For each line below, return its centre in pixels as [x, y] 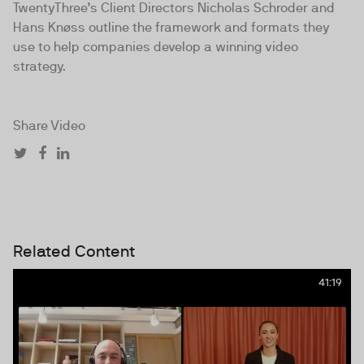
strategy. [39, 66]
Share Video [49, 126]
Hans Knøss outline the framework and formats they [171, 27]
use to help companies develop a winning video [156, 47]
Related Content [74, 251]
